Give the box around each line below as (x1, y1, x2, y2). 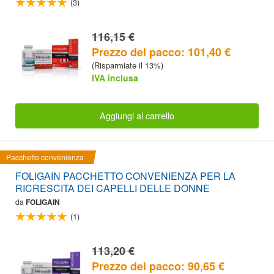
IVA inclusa (92, 71, 138, 84)
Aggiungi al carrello (100, 109, 174, 122)
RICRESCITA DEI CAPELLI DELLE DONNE (15, 180, 210, 195)
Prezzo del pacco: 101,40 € (92, 43, 231, 60)
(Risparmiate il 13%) (92, 59, 163, 71)
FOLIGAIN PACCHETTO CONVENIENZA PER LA (15, 168, 235, 183)
